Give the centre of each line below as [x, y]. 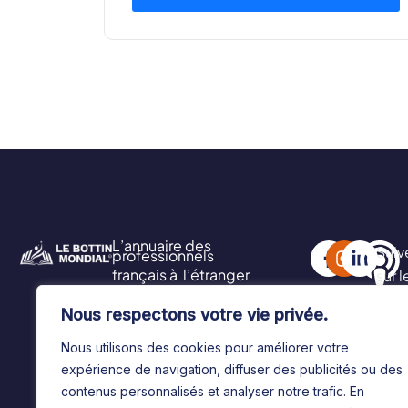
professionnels [163, 255]
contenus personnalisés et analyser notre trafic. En [213, 391]
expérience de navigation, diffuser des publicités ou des [232, 369]
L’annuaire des [162, 245]
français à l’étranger [181, 274]
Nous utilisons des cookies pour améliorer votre [205, 347]
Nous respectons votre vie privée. [194, 315]
